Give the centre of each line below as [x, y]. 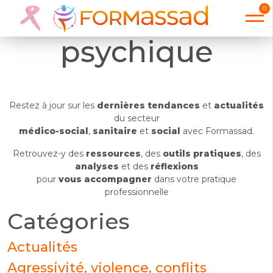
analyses [97, 166]
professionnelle [136, 192]
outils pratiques [202, 154]
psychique [136, 52]
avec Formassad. [217, 131]
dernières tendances [148, 105]
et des [134, 166]
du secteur [136, 118]
